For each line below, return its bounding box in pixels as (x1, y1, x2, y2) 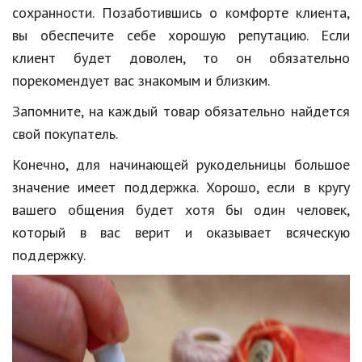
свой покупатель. (12, 124, 118, 143)
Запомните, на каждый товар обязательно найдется (12, 101, 350, 120)
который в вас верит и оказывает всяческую (12, 222, 350, 242)
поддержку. (12, 245, 86, 264)
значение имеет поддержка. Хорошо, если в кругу (12, 177, 350, 196)
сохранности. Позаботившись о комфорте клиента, (12, 2, 350, 22)
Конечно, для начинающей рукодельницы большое (12, 154, 350, 174)
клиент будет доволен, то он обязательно (12, 48, 350, 67)
